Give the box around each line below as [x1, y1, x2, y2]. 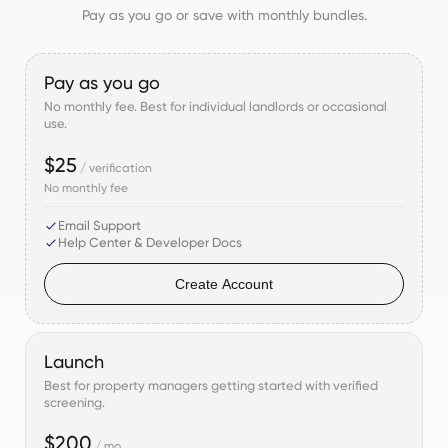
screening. [43, 393, 105, 410]
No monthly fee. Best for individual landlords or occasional [43, 98, 387, 115]
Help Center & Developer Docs [57, 233, 242, 250]
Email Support [57, 216, 141, 233]
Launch [43, 350, 104, 372]
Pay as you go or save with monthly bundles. [81, 6, 367, 24]
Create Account [175, 275, 273, 292]
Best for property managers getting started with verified [43, 376, 378, 393]
